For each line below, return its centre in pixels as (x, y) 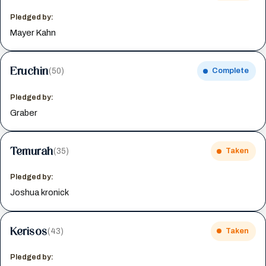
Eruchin (29, 71)
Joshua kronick (40, 193)
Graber (24, 113)
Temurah (32, 151)
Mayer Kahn (33, 32)
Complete (230, 71)
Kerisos (29, 231)
